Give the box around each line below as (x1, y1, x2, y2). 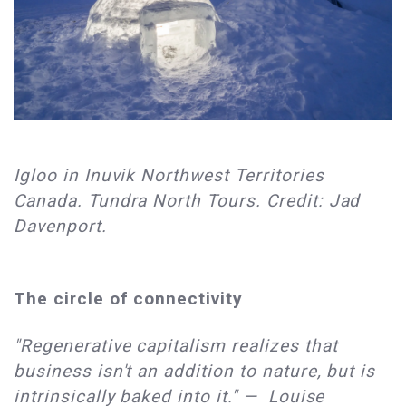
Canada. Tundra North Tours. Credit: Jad (14, 190, 361, 212)
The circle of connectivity (14, 288, 243, 310)
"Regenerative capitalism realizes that (14, 335, 338, 357)
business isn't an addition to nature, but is (14, 361, 376, 382)
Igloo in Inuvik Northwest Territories (14, 165, 324, 187)
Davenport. (14, 216, 107, 237)
